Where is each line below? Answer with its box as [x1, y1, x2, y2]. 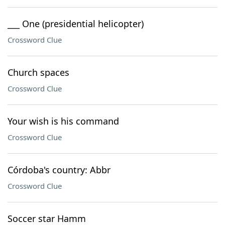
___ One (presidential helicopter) [8, 18, 144, 30]
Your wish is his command [8, 115, 119, 127]
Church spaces [8, 66, 69, 78]
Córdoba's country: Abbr [8, 164, 110, 176]
